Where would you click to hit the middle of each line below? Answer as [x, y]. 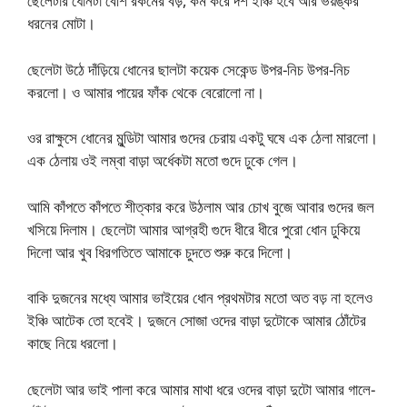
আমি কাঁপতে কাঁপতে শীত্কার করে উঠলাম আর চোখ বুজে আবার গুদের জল [201, 206]
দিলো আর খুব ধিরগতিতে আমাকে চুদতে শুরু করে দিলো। [160, 252]
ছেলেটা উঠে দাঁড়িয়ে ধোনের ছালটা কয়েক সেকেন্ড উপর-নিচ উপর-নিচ [189, 69]
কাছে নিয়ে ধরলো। [73, 343]
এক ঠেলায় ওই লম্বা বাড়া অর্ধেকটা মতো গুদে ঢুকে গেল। [163, 161]
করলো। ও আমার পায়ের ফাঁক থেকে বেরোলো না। [146, 92]
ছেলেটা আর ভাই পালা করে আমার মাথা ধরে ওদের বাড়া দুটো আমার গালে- [201, 389]
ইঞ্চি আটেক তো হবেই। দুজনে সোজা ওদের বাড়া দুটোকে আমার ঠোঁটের [197, 321]
